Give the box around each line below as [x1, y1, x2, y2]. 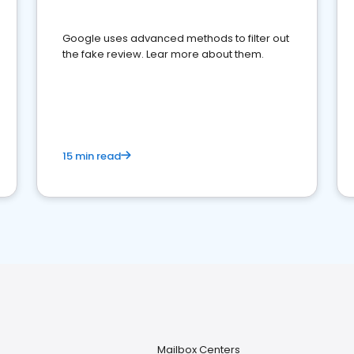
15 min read [62, 149, 121, 164]
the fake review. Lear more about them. [62, 47, 264, 62]
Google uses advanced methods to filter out [62, 31, 289, 46]
